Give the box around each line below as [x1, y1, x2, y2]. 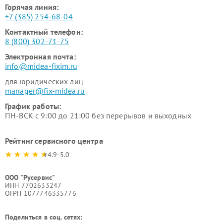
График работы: [5, 101, 61, 111]
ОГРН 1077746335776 [5, 189, 76, 198]
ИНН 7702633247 [5, 181, 62, 190]
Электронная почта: [5, 52, 76, 61]
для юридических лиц [5, 76, 83, 86]
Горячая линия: [5, 2, 59, 12]
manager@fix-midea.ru [5, 86, 85, 96]
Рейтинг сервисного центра [5, 136, 103, 146]
